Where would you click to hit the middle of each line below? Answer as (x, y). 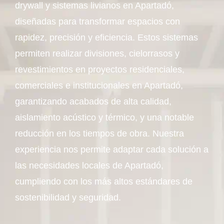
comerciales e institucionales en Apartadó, (99, 85)
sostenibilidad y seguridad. (68, 197)
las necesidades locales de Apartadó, (89, 165)
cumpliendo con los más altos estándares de (104, 181)
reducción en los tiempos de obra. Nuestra (99, 133)
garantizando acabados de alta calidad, (93, 101)
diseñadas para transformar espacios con (97, 21)
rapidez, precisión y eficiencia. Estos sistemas (106, 37)
